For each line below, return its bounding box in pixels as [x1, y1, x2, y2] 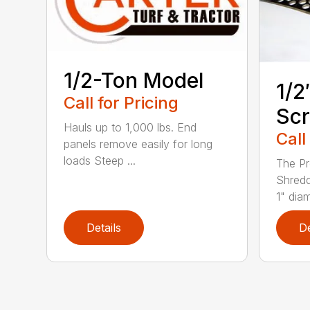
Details [86, 221, 122, 235]
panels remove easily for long [64, 137, 213, 152]
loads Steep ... [64, 154, 136, 168]
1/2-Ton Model [64, 68, 204, 93]
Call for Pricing [64, 93, 179, 113]
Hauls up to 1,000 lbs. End [64, 120, 197, 135]
